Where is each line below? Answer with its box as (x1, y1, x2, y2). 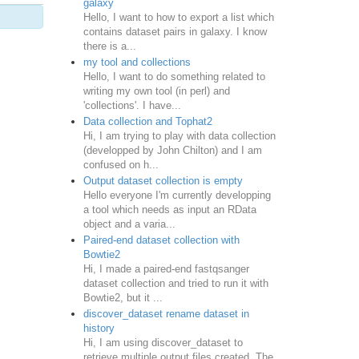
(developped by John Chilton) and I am (83, 143, 262, 156)
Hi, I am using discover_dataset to (83, 336, 243, 349)
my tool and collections (83, 55, 191, 68)
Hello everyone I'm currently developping (83, 188, 271, 201)
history (83, 321, 115, 334)
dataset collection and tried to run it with (83, 276, 268, 289)
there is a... (83, 39, 136, 52)
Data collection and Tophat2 (83, 115, 212, 127)
